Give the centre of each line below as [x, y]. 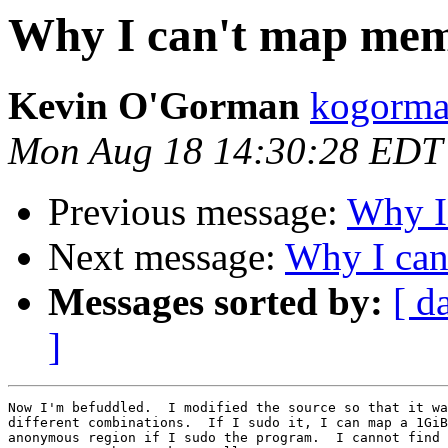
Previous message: [197, 212]
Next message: [166, 257]
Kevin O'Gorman [154, 106]
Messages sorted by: [215, 302]
